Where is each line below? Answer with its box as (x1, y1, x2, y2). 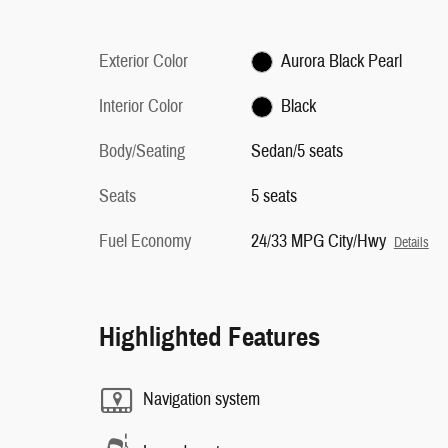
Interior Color (99, 94, 183, 118)
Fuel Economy (99, 229, 191, 253)
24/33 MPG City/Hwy (250, 229, 386, 253)
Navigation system (143, 388, 260, 411)
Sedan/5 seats (250, 139, 343, 163)
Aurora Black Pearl (281, 49, 403, 73)
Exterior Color (99, 49, 188, 73)
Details (393, 233, 429, 251)
